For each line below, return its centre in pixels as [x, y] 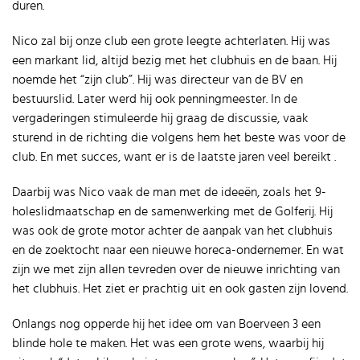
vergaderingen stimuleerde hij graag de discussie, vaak [160, 118]
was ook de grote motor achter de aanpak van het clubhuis [172, 231]
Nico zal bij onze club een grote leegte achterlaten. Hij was [171, 41]
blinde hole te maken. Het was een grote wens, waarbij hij [168, 343]
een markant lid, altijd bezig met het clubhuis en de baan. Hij [174, 60]
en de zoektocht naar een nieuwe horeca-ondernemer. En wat [178, 250]
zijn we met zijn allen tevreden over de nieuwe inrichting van [176, 269]
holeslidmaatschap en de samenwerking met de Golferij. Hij [172, 211]
